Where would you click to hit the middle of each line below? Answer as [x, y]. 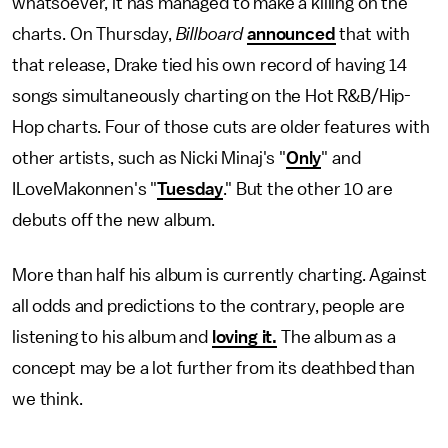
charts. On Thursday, [94, 34]
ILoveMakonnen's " [85, 189]
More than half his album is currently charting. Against [220, 275]
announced [291, 34]
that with [373, 34]
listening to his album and [112, 337]
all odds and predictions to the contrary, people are [208, 306]
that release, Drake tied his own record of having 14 [209, 65]
